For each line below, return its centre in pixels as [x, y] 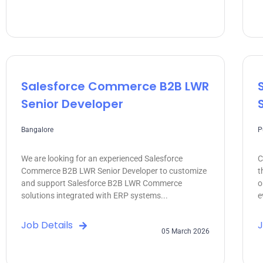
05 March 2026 [186, 232]
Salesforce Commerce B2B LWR [115, 86]
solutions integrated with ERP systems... [95, 195]
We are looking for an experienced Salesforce [102, 158]
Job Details [47, 225]
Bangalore [37, 129]
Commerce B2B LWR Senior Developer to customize [114, 171]
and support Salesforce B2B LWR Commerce [102, 183]
